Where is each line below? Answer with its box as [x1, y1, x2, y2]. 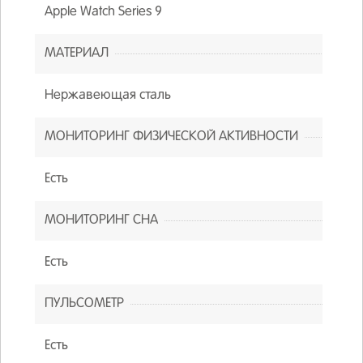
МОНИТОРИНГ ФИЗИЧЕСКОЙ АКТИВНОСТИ [44, 130, 298, 143]
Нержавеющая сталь [44, 88, 171, 102]
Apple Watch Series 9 [44, 5, 162, 19]
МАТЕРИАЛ [44, 46, 109, 60]
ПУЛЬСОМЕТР [44, 297, 124, 310]
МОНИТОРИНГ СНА [44, 213, 158, 227]
